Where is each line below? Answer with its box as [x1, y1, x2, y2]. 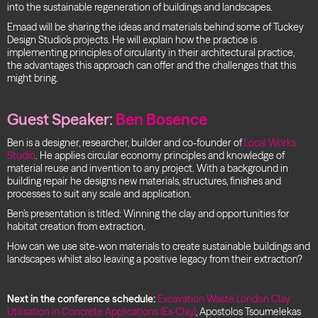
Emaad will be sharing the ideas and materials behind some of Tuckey [7, 21, 304, 33]
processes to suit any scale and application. [7, 187, 192, 200]
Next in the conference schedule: [7, 292, 155, 305]
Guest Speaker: [7, 110, 116, 129]
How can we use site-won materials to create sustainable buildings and [7, 240, 310, 253]
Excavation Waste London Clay [158, 292, 290, 305]
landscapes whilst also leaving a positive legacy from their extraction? [7, 253, 302, 265]
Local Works [244, 136, 296, 149]
